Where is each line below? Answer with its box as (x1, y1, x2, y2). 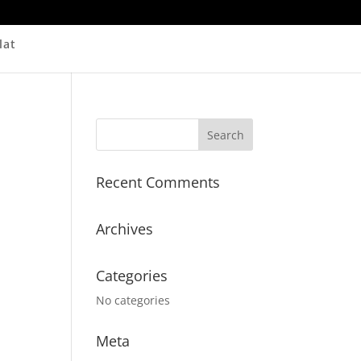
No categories (96, 293, 171, 308)
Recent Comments (96, 172, 221, 192)
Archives (96, 219, 154, 239)
